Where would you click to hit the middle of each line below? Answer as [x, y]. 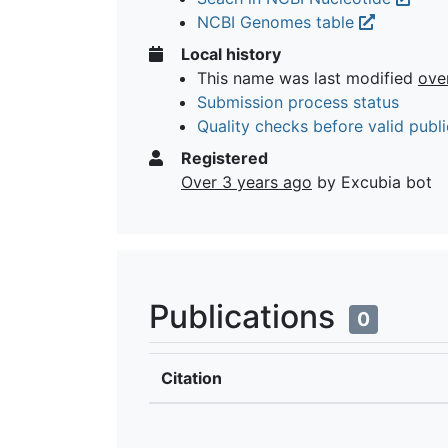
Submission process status [298, 101]
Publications [246, 316]
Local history [229, 53]
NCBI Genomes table [278, 21]
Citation [191, 377]
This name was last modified [307, 77]
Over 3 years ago [246, 181]
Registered [222, 157]
